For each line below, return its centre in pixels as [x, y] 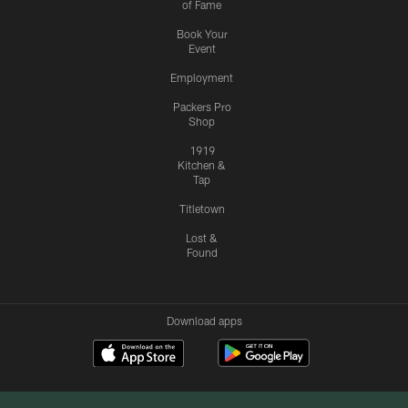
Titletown [202, 209]
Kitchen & [202, 165]
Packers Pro [202, 107]
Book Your [202, 34]
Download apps [204, 321]
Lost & [202, 238]
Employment [202, 78]
